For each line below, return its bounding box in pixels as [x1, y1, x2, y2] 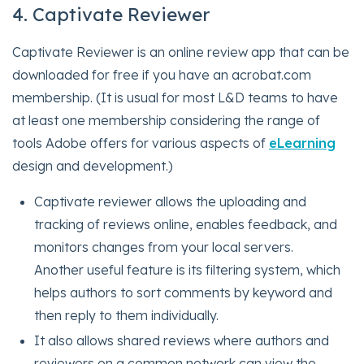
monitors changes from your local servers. [34, 238, 294, 255]
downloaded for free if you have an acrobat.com [12, 66, 311, 83]
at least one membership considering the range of [12, 111, 320, 128]
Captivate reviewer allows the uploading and [34, 193, 307, 210]
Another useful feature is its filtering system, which [34, 261, 341, 278]
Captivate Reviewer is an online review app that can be [12, 43, 349, 60]
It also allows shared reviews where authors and [34, 331, 330, 349]
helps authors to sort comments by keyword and [34, 284, 333, 301]
